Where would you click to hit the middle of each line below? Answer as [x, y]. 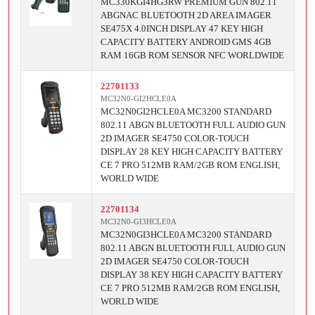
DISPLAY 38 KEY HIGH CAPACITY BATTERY [192, 275]
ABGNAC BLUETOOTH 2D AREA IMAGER [186, 15]
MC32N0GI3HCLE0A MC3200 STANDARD [186, 235]
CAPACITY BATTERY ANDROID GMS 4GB [186, 42]
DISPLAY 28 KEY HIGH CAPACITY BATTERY [192, 152]
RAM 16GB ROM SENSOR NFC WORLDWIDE [192, 56]
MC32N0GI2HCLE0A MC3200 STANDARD [186, 112]
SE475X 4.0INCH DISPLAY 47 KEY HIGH [182, 29]
